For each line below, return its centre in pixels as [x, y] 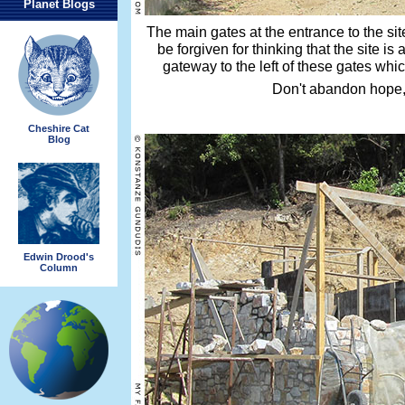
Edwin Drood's [59, 256]
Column [59, 267]
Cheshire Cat [59, 128]
